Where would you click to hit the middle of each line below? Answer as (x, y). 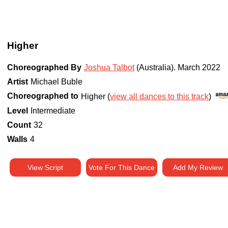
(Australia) (154, 68)
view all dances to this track (159, 97)
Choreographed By (44, 68)
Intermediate (53, 111)
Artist (18, 82)
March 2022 (199, 68)
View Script (45, 168)
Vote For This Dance (122, 168)
